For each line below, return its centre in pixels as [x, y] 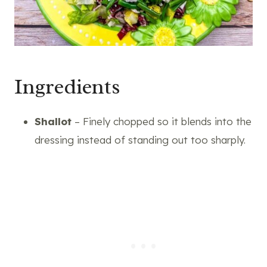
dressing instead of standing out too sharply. [140, 139]
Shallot [55, 121]
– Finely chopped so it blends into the [163, 121]
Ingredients [67, 86]
